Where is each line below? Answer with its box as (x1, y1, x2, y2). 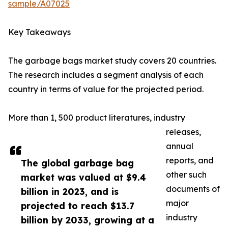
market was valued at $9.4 (21, 172, 146, 183)
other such (166, 169, 207, 180)
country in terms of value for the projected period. (8, 84, 204, 95)
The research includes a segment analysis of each (8, 70, 204, 80)
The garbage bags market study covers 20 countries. (8, 55, 216, 66)
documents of (166, 184, 220, 194)
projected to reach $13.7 (21, 200, 134, 212)
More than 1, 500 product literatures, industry (8, 112, 185, 123)
